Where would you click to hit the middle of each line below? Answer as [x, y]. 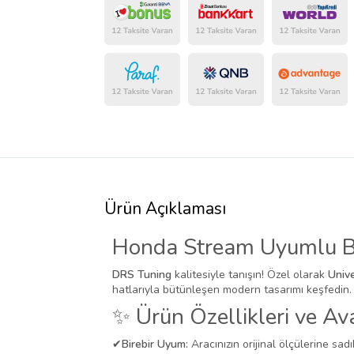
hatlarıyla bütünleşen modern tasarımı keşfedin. [232, 290]
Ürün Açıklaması [165, 209]
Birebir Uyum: [155, 345]
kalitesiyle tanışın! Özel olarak [250, 275]
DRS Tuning [142, 275]
